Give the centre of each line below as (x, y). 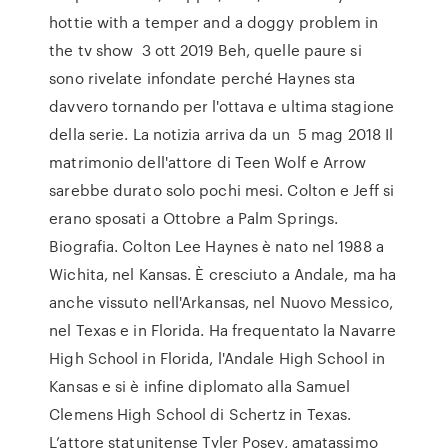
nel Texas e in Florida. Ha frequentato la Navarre (223, 330)
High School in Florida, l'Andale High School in (217, 358)
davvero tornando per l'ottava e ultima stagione (221, 106)
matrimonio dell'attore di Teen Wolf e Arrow (208, 162)
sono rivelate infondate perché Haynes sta (202, 78)
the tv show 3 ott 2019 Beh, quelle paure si (205, 50)
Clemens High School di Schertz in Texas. (200, 414)
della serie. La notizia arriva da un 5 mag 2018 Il (221, 134)
